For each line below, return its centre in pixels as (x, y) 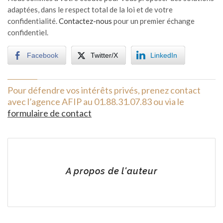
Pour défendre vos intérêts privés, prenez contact (104, 90)
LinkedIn (164, 55)
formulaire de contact (50, 113)
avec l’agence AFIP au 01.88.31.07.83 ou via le (96, 101)
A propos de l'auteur (111, 171)
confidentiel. (28, 32)
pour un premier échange (153, 21)
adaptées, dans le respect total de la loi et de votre (90, 9)
